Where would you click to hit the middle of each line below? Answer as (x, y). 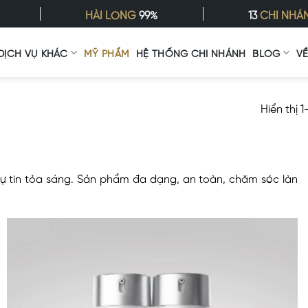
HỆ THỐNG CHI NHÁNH (191, 52)
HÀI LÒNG (112, 14)
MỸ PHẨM (107, 52)
